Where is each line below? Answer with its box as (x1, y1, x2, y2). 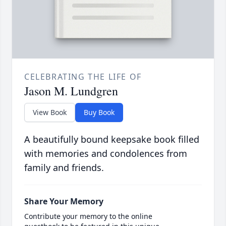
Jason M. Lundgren (24, 83, 118, 99)
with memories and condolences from (24, 147, 187, 160)
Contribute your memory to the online (24, 211, 152, 221)
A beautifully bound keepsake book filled (24, 133, 199, 146)
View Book (33, 107, 67, 118)
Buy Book (84, 107, 115, 118)
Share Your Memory (24, 196, 103, 207)
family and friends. (24, 161, 104, 174)
